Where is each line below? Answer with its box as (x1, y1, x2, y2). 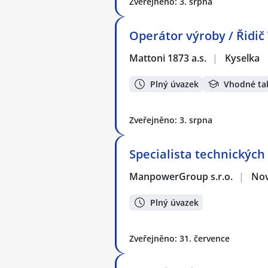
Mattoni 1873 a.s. (129, 51, 208, 65)
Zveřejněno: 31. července (129, 233, 230, 245)
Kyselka (225, 51, 260, 65)
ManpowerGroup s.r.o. (129, 170, 234, 184)
